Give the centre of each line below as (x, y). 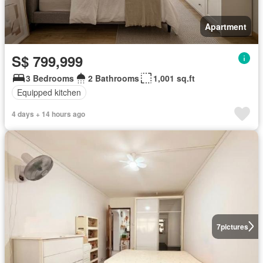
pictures (234, 226)
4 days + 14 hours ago (48, 114)
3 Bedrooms (50, 78)
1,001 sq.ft (174, 78)
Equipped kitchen (49, 92)
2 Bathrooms (114, 78)
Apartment (226, 26)
